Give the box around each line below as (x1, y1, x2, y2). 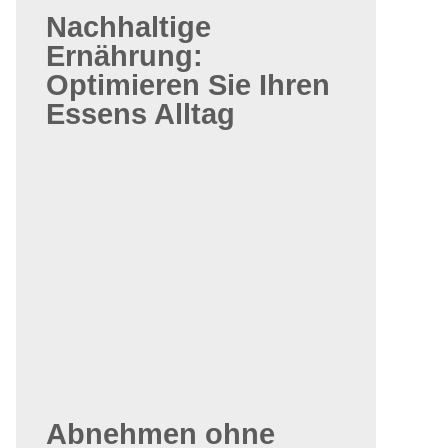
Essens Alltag (46, 98, 235, 130)
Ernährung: (46, 40, 203, 72)
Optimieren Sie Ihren (46, 69, 330, 101)
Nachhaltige (46, 11, 211, 43)
